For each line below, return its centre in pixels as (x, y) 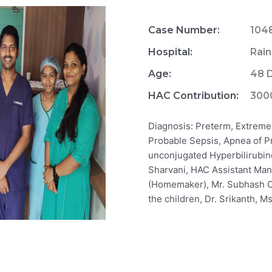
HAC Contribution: (193, 96)
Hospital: (170, 52)
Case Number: (184, 30)
